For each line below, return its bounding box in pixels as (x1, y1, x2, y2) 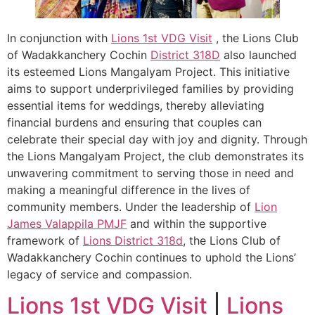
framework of (7, 233, 83, 247)
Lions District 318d (83, 233, 183, 247)
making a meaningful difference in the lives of (7, 182, 250, 197)
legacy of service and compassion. (7, 266, 192, 281)
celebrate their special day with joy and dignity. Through (7, 131, 307, 146)
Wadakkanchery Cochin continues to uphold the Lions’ (7, 250, 296, 264)
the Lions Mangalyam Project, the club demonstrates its (7, 148, 304, 163)
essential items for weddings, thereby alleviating (7, 98, 264, 112)
